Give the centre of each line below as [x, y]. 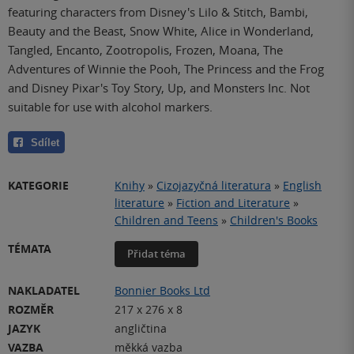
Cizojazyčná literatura [214, 185]
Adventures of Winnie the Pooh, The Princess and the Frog [166, 68]
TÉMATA [30, 248]
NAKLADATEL [44, 290]
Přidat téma [156, 253]
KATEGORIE [38, 185]
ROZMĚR [31, 309]
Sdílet [45, 142]
